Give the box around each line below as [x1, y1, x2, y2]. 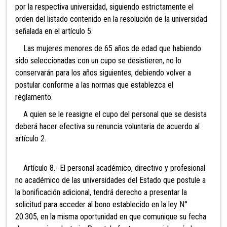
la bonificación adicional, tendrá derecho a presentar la [15, 187, 187, 198]
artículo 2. [15, 134, 46, 144]
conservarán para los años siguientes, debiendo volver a [15, 68, 191, 78]
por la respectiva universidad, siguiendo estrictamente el [15, 2, 194, 12]
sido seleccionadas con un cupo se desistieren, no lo [15, 56, 181, 66]
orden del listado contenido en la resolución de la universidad [15, 14, 207, 24]
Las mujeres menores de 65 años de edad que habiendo [15, 44, 201, 54]
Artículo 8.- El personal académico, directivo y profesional [15, 163, 205, 173]
